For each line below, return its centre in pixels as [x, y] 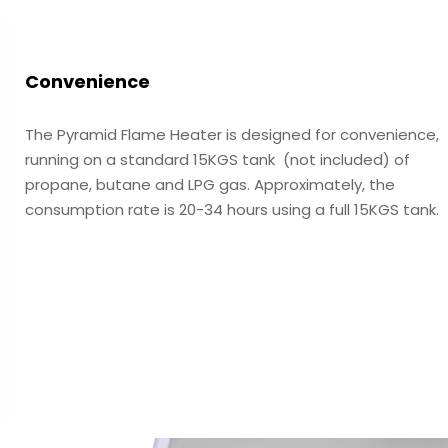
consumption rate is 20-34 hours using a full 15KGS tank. [232, 209]
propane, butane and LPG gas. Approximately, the [210, 184]
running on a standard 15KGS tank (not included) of [217, 159]
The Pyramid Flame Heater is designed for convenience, [232, 134]
